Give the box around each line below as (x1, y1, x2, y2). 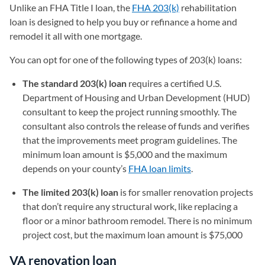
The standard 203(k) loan (22, 77, 127, 89)
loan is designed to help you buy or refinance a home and (9, 16, 237, 27)
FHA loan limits (128, 163, 191, 174)
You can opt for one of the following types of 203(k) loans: (9, 54, 244, 65)
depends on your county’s (22, 163, 128, 174)
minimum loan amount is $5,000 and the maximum (22, 148, 227, 160)
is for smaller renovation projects (118, 186, 253, 198)
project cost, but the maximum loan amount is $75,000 (22, 229, 243, 240)
